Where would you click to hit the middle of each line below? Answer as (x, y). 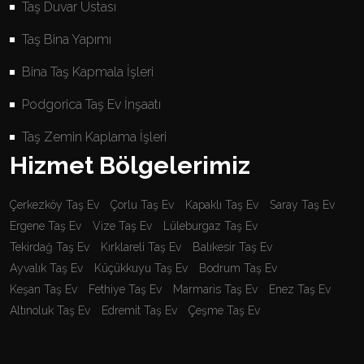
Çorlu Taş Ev (142, 204)
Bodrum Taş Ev (238, 268)
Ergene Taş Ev (45, 225)
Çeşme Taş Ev (224, 310)
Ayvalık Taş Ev (46, 268)
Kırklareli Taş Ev (141, 247)
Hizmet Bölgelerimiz (130, 165)
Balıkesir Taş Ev (232, 247)
